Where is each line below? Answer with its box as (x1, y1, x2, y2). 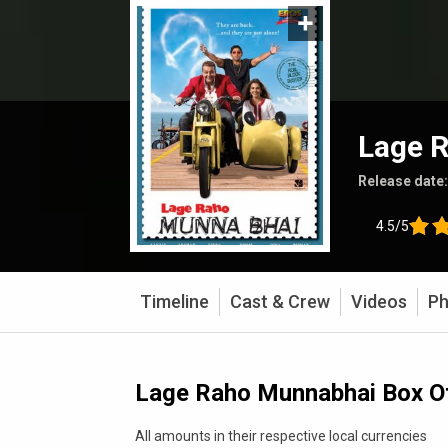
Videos (351, 291, 407, 312)
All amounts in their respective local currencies (135, 428, 427, 444)
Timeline (140, 291, 209, 312)
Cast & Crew (230, 291, 330, 312)
